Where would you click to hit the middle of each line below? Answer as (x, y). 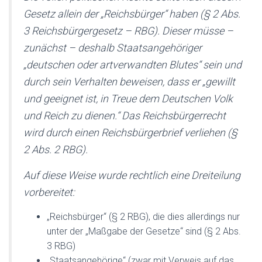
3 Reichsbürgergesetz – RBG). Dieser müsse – (128, 31)
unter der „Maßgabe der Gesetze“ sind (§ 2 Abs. (144, 231)
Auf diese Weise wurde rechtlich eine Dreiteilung (132, 175)
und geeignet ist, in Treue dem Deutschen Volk (128, 99)
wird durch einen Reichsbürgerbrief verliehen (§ (130, 132)
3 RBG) (61, 246)
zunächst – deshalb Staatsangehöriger (113, 48)
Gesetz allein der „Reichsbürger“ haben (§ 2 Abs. (132, 14)
